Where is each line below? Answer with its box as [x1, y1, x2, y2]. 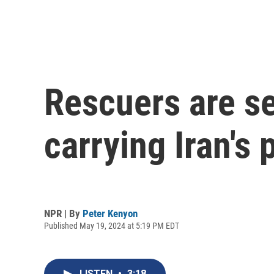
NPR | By [44, 207, 83, 220]
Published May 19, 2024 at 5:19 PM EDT [44, 220, 179, 231]
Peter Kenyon [83, 207, 138, 220]
